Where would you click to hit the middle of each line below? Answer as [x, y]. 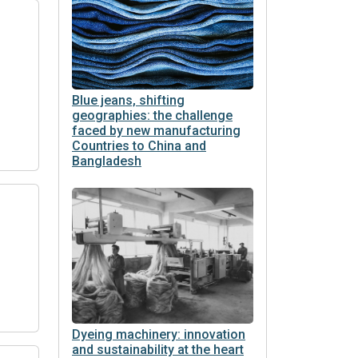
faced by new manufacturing [156, 130]
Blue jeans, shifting [128, 100]
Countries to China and [139, 145]
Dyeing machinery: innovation [159, 334]
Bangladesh [107, 161]
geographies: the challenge [152, 115]
